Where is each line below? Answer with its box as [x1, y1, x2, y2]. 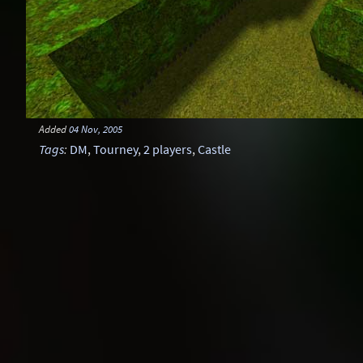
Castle [198, 141, 231, 157]
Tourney [93, 141, 138, 157]
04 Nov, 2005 [69, 122, 122, 135]
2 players [143, 141, 192, 157]
